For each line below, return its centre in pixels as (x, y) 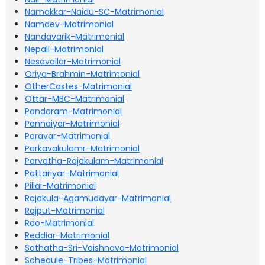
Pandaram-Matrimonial (73, 111)
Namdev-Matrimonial (69, 24)
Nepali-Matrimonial (64, 49)
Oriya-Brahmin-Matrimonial (82, 74)
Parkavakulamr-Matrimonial (82, 148)
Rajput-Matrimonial (65, 211)
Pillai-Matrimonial (60, 186)
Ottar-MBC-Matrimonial (75, 99)
